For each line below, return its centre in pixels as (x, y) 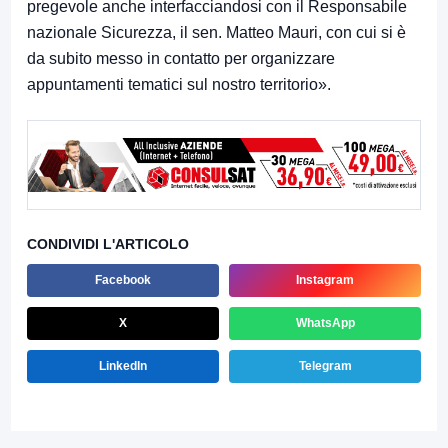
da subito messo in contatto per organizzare (181, 58)
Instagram (325, 279)
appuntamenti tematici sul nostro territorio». (179, 84)
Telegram (325, 365)
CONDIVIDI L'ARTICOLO (108, 243)
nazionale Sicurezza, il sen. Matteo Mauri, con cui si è (216, 32)
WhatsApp (325, 322)
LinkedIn (123, 365)
